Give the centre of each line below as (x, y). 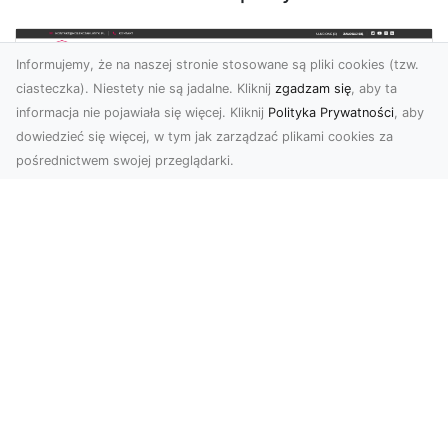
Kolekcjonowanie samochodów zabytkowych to (224, 433)
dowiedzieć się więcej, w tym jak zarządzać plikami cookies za (204, 136)
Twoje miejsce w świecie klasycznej (224, 373)
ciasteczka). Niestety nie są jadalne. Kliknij (145, 88)
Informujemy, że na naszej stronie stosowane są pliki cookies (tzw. (217, 64)
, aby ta (374, 88)
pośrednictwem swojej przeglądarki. (125, 160)
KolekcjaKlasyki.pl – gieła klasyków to (224, 349)
